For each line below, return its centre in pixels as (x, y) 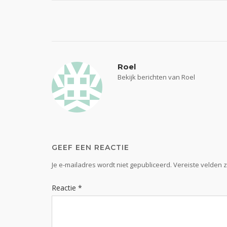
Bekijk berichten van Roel (156, 77)
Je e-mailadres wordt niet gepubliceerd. (112, 165)
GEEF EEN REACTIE (90, 147)
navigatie (83, 54)
